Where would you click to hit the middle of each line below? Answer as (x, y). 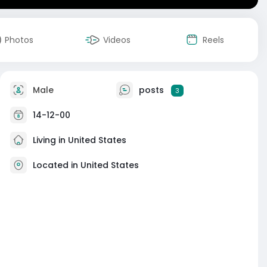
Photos (19, 40)
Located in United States (86, 165)
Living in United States (78, 140)
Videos (117, 40)
